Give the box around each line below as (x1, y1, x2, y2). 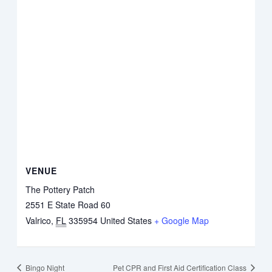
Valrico (25, 214, 52, 226)
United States (100, 214, 152, 226)
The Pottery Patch (25, 183, 95, 195)
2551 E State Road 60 (25, 198, 111, 211)
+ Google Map (154, 214, 209, 226)
